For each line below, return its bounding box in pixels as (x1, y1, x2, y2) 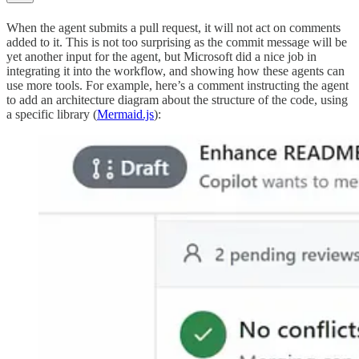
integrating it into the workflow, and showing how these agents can (6, 63, 345, 78)
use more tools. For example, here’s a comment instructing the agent (6, 78, 349, 92)
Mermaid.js (97, 107, 154, 121)
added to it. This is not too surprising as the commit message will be (6, 34, 347, 49)
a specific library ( (6, 107, 97, 121)
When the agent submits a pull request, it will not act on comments (6, 20, 341, 34)
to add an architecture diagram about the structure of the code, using (6, 92, 348, 107)
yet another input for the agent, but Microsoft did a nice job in (6, 49, 317, 63)
